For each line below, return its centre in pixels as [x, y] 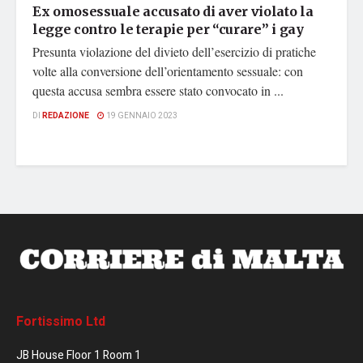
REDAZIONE [66, 116]
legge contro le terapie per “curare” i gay [168, 30]
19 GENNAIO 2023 [141, 116]
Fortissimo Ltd [61, 321]
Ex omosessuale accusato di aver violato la [173, 12]
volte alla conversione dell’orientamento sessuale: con [168, 71]
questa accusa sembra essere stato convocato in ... [158, 91]
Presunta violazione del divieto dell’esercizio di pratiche [174, 52]
